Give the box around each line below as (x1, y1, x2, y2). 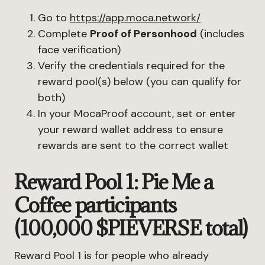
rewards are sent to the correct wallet (38, 138, 228, 153)
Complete (38, 27, 90, 41)
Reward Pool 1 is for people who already (14, 248, 209, 263)
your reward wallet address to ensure (38, 122, 223, 137)
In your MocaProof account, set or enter (38, 106, 236, 121)
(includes (197, 27, 244, 41)
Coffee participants (14, 192, 176, 218)
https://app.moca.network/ (70, 11, 201, 25)
